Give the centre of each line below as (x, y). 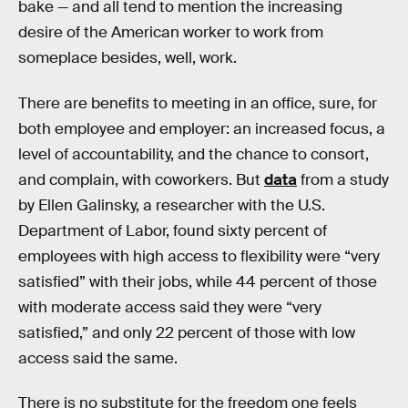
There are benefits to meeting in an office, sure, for (198, 103)
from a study (343, 179)
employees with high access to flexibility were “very (199, 256)
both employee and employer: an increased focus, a (202, 128)
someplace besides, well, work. (127, 58)
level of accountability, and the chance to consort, (194, 154)
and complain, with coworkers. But (141, 179)
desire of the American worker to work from (171, 32)
